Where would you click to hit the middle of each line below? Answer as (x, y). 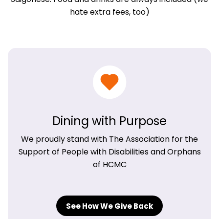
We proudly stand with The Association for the (109, 139)
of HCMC (109, 165)
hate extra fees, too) (109, 12)
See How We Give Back (109, 206)
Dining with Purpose (109, 121)
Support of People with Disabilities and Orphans (109, 152)
